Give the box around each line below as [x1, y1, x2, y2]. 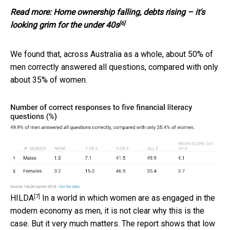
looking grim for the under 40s [10, 20, 119, 30]
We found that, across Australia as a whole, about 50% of [10, 49, 213, 60]
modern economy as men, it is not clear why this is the [10, 206, 204, 216]
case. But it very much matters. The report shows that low [10, 219, 215, 229]
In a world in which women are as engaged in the [40, 193, 215, 203]
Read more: [10, 7, 53, 17]
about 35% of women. [10, 75, 87, 85]
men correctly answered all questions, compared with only [10, 62, 218, 72]
